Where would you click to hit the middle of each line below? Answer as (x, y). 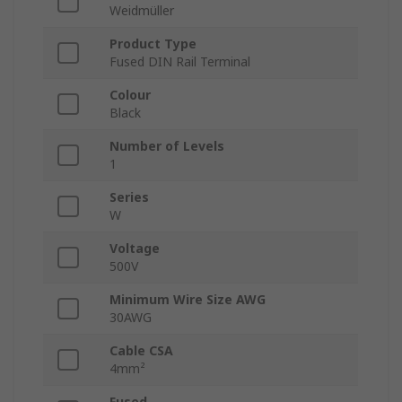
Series (129, 197)
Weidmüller (142, 11)
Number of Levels (167, 146)
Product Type (153, 44)
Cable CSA (141, 351)
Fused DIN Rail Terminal (180, 62)
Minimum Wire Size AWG (188, 300)
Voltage (135, 249)
